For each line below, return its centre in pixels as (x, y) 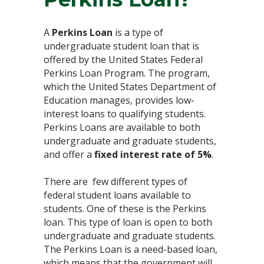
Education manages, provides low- (119, 100)
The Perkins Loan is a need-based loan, (131, 249)
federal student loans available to (117, 195)
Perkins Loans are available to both (122, 127)
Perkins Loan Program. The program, (127, 73)
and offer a (69, 154)
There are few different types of (115, 181)
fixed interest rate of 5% (153, 154)
